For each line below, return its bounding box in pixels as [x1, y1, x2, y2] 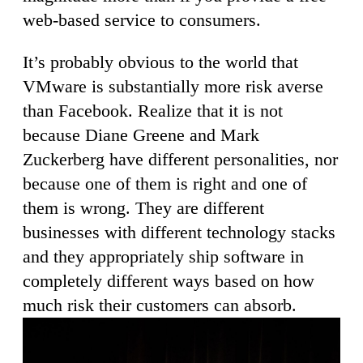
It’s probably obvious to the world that [23, 51, 298, 72]
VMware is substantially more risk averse [23, 75, 323, 96]
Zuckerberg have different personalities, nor [23, 148, 338, 169]
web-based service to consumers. [23, 9, 261, 30]
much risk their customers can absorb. [23, 294, 297, 315]
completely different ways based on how [23, 270, 314, 291]
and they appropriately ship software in [23, 246, 304, 267]
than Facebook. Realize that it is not [23, 100, 283, 121]
